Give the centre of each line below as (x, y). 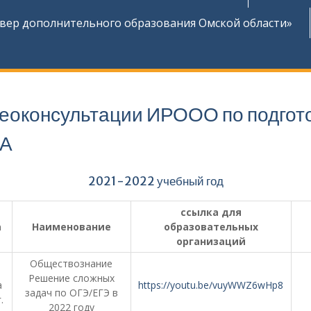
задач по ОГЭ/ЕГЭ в (71, 293)
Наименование (71, 227)
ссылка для (211, 212)
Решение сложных (71, 278)
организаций (211, 241)
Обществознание (71, 263)
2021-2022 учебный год (155, 181)
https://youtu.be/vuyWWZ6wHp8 (211, 285)
